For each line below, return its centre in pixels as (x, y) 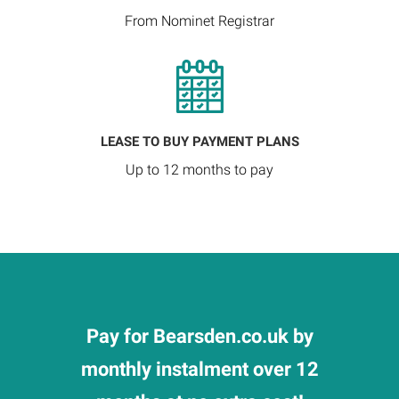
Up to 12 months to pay (199, 170)
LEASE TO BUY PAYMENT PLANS (199, 142)
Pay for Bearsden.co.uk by (199, 336)
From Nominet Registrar (199, 21)
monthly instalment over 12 (199, 369)
